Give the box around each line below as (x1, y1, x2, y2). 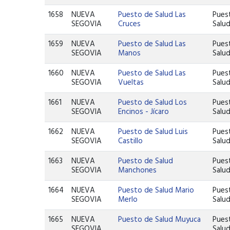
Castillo (118, 135, 143, 147)
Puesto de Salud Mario (118, 184, 195, 197)
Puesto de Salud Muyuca (118, 214, 201, 226)
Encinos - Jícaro (118, 106, 169, 118)
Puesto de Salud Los (118, 97, 187, 109)
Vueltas (118, 76, 144, 89)
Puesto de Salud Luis (118, 126, 188, 138)
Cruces (118, 18, 141, 30)
